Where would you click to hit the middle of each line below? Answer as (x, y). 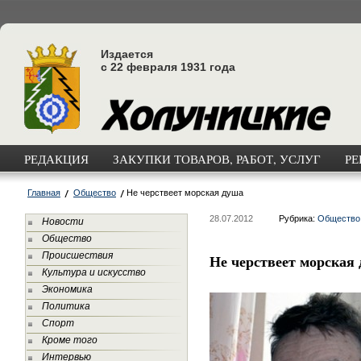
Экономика (67, 289)
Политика (66, 306)
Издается (127, 54)
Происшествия (77, 255)
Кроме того (70, 340)
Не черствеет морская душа (185, 193)
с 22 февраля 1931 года (168, 67)
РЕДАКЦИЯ (56, 159)
